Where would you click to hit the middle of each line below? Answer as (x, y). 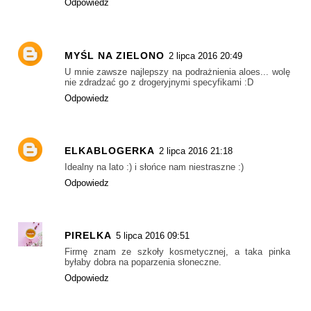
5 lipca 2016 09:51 (153, 236)
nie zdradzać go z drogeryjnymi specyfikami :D (159, 82)
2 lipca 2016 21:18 (196, 151)
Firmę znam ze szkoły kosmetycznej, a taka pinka (177, 252)
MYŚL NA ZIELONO (115, 55)
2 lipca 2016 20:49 (205, 56)
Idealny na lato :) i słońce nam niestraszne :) (154, 167)
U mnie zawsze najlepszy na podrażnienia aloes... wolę (177, 72)
